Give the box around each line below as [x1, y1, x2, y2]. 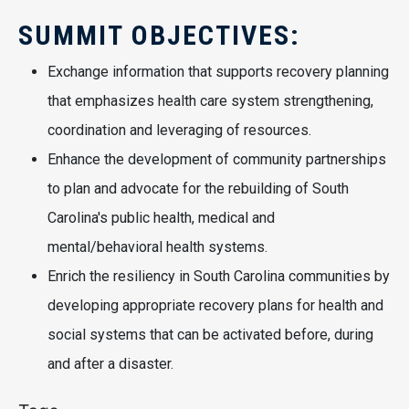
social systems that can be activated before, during [47, 326, 373, 344]
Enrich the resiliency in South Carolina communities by [47, 267, 390, 286]
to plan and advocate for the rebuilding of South [47, 180, 349, 198]
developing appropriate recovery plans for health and [47, 297, 383, 315]
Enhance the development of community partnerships [47, 151, 386, 169]
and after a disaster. [47, 355, 173, 373]
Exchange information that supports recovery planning [47, 63, 389, 81]
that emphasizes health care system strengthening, [47, 92, 373, 110]
